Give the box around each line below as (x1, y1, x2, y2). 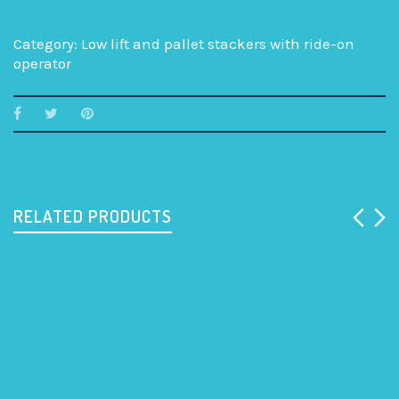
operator (13, 54, 71, 73)
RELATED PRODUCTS (13, 205, 172, 228)
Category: (13, 35, 81, 53)
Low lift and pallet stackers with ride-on (81, 35, 354, 53)
